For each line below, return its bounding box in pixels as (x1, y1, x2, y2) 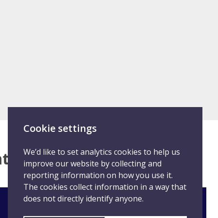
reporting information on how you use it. (23, 170, 173, 181)
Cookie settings (23, 122, 97, 135)
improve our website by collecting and (23, 158, 162, 169)
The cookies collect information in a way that (23, 182, 186, 192)
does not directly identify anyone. (23, 193, 144, 204)
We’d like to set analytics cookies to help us (23, 146, 180, 157)
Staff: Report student (35, 199, 168, 217)
